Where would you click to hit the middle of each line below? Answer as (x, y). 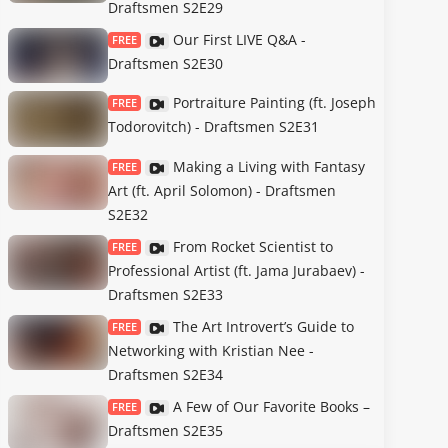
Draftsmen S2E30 (165, 63)
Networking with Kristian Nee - (211, 350)
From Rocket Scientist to (253, 246)
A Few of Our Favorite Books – (271, 406)
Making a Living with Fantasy (269, 166)
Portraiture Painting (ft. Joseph (274, 103)
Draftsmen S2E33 (165, 294)
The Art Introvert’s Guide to (263, 326)
